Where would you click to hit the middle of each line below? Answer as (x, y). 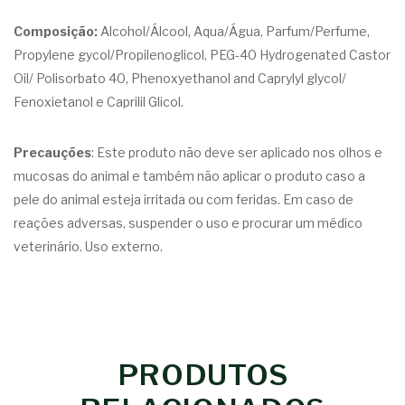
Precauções (52, 152)
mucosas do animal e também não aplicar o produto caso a (189, 176)
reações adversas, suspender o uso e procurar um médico (188, 223)
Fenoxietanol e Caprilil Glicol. (99, 102)
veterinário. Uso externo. (88, 246)
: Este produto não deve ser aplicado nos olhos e (237, 152)
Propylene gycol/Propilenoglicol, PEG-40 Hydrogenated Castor (202, 55)
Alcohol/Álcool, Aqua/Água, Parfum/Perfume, (234, 31)
